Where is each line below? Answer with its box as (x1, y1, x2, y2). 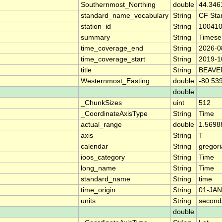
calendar (81, 143, 108, 151)
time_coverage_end (81, 45, 143, 53)
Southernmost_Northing (81, 1, 156, 9)
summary (81, 34, 110, 42)
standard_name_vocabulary (81, 12, 168, 20)
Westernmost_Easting (81, 77, 150, 85)
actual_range (81, 121, 122, 129)
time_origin (81, 186, 115, 194)
